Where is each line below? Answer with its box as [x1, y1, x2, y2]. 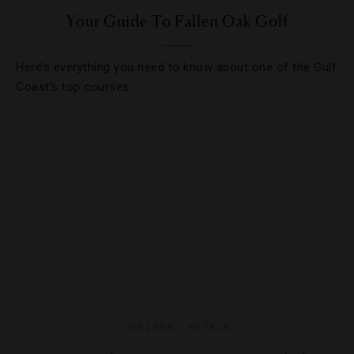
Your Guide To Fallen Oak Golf [66, 12, 288, 31]
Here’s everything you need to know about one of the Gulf [16, 60, 337, 74]
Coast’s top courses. [16, 80, 132, 94]
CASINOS [124, 321, 174, 333]
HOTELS [188, 321, 230, 333]
